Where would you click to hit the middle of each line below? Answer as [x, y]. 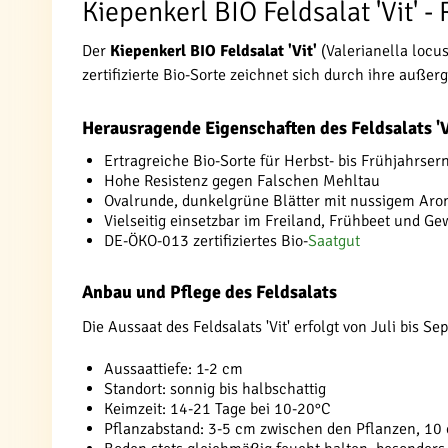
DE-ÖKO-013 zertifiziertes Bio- [206, 241]
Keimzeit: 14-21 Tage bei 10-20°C [217, 409]
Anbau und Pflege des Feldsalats [209, 292]
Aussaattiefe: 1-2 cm [173, 369]
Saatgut [334, 241]
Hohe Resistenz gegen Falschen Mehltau [242, 181]
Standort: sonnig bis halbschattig [215, 389]
